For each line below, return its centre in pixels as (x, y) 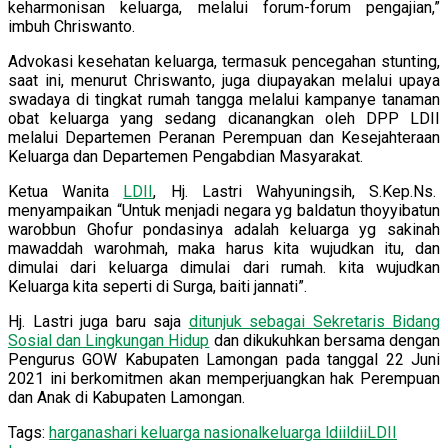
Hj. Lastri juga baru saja (98, 321)
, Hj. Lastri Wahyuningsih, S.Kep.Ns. (297, 191)
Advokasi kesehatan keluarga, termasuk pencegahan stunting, (224, 61)
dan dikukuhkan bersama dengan (325, 340)
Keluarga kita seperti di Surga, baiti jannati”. (157, 286)
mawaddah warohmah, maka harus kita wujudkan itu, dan (224, 248)
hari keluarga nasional (187, 432)
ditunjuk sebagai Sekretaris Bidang (314, 321)
